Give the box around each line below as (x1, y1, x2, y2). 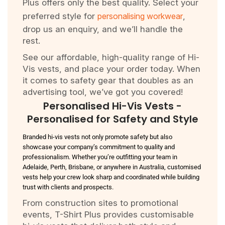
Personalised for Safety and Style (27, 112, 198, 126)
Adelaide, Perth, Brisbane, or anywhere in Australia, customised (23, 163, 201, 171)
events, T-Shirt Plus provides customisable (23, 209, 194, 219)
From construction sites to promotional (23, 198, 178, 208)
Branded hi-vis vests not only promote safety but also (23, 133, 172, 141)
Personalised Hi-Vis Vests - (43, 99, 182, 113)
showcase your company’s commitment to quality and (23, 143, 175, 151)
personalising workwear (97, 11, 183, 21)
